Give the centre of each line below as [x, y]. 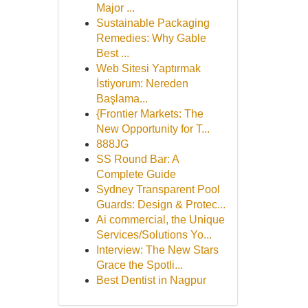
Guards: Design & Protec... [161, 205]
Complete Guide [136, 174]
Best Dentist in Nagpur [151, 280]
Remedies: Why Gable [151, 38]
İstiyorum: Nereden [142, 84]
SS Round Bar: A [137, 159]
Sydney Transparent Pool [158, 189]
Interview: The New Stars [157, 250]
